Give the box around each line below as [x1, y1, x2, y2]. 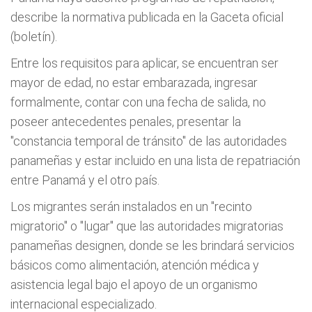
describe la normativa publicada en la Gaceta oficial [10, 10, 283, 24]
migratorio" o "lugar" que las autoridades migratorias [10, 219, 283, 233]
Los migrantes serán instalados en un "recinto [10, 199, 252, 214]
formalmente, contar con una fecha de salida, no [10, 95, 266, 109]
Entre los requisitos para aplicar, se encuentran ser [10, 56, 279, 70]
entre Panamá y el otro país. [10, 173, 159, 187]
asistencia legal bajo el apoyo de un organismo [10, 277, 258, 292]
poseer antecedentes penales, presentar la [10, 114, 241, 129]
